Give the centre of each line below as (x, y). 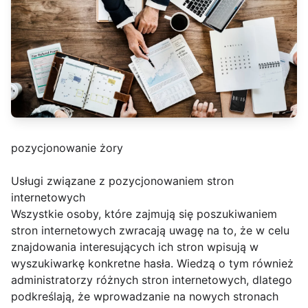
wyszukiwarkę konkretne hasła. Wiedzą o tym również (152, 263)
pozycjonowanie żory (67, 147)
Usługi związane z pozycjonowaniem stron (122, 180)
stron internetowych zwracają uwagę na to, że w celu (150, 230)
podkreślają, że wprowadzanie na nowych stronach (145, 296)
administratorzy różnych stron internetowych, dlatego (152, 279)
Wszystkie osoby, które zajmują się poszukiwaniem (144, 213)
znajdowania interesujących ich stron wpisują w (135, 246)
